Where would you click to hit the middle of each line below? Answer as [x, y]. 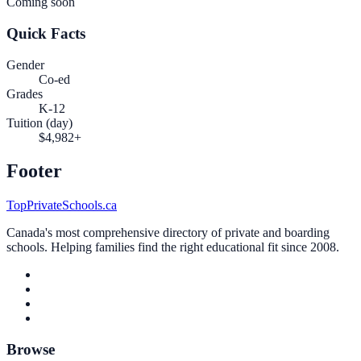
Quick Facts [46, 33]
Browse [31, 350]
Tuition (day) [39, 122]
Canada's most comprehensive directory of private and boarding [168, 233]
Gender [25, 64]
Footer [34, 171]
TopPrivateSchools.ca [62, 205]
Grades [25, 93]
